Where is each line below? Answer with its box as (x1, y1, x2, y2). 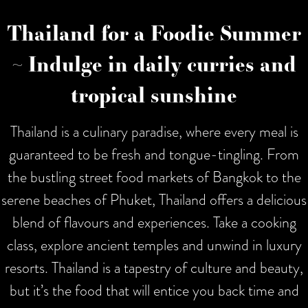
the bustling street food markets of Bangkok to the (7, 165, 301, 188)
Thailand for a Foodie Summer (7, 17, 301, 47)
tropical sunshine (71, 79, 237, 109)
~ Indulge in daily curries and (12, 48, 296, 78)
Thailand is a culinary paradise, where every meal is (10, 120, 298, 143)
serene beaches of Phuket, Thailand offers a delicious (1, 188, 307, 211)
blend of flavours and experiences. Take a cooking (12, 210, 296, 234)
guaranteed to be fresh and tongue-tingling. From (9, 142, 299, 166)
